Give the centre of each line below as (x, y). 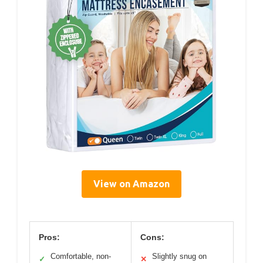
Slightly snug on (179, 256)
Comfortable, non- (81, 256)
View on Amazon (131, 183)
